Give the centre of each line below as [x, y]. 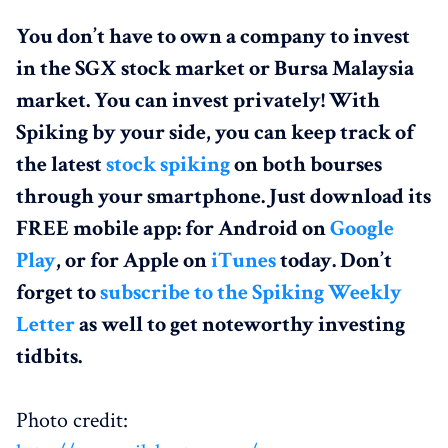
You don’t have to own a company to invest [213, 36]
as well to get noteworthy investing [240, 324]
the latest [61, 164]
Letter [45, 324]
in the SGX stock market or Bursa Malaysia [215, 68]
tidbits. [49, 356]
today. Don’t [334, 260]
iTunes [243, 260]
